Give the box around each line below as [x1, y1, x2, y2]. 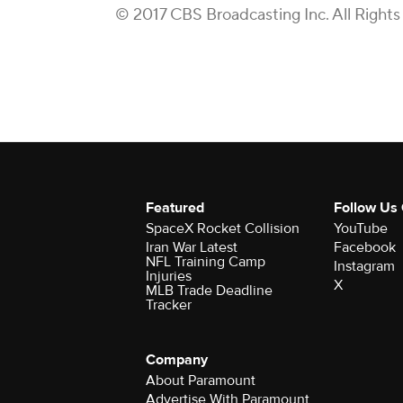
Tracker [146, 296, 192, 314]
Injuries [146, 267, 192, 285]
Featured [146, 199, 204, 217]
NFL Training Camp [146, 253, 265, 271]
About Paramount [146, 372, 255, 390]
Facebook [333, 238, 396, 256]
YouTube [333, 219, 388, 237]
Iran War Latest [146, 238, 237, 256]
